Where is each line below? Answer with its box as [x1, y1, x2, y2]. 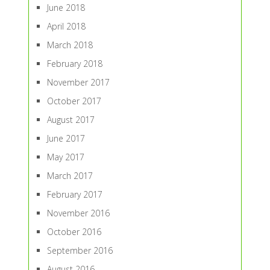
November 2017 [46, 77, 110, 88]
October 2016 [46, 226, 101, 237]
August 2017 [46, 114, 95, 125]
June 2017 [46, 133, 85, 144]
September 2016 [46, 245, 113, 256]
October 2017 [46, 95, 101, 107]
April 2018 [46, 20, 86, 32]
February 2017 [46, 189, 102, 200]
